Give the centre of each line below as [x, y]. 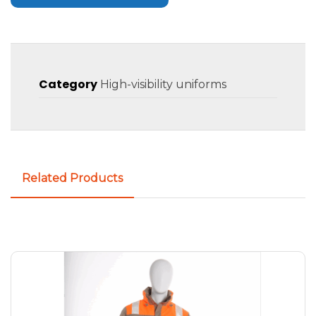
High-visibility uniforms [163, 84]
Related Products [72, 178]
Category [68, 84]
